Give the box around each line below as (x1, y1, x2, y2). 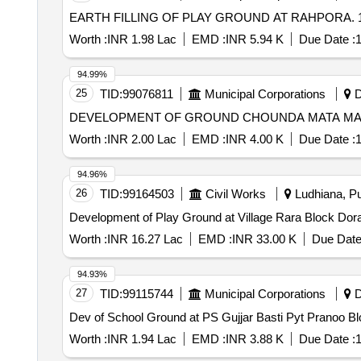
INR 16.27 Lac (106, 232, 183, 246)
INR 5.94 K (225, 32, 284, 46)
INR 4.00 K (225, 132, 284, 146)
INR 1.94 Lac (106, 332, 176, 346)
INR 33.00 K (231, 232, 297, 246)
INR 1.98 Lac (106, 32, 176, 46)
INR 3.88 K (225, 332, 284, 346)
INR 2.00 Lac (106, 132, 176, 146)
